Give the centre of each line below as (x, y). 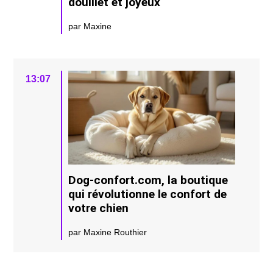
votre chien (99, 208)
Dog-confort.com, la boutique (148, 180)
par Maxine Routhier (108, 232)
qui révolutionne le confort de (148, 194)
